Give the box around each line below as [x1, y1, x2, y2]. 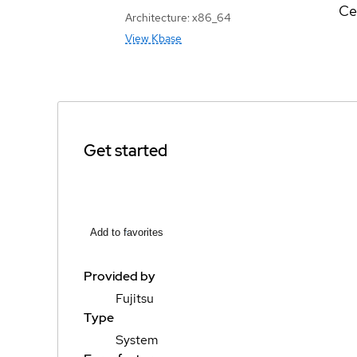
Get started [84, 140, 167, 162]
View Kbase [125, 30, 182, 45]
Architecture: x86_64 [125, 10, 231, 25]
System [116, 331, 159, 348]
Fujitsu [116, 289, 154, 307]
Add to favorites [90, 226, 163, 238]
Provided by [84, 267, 155, 284]
